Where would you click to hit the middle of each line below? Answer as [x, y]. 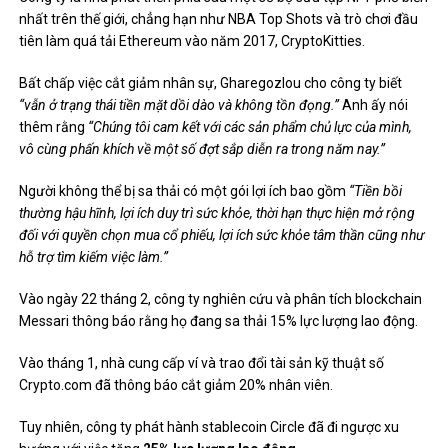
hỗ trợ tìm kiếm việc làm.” [94, 257]
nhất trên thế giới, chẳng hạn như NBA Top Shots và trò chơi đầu [219, 19]
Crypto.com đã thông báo [100, 385]
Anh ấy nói [374, 105]
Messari [46, 321]
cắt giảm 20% [224, 385]
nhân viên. [300, 385]
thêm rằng [52, 127]
